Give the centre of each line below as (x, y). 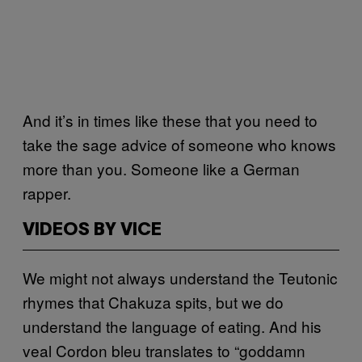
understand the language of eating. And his (172, 326)
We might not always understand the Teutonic (180, 277)
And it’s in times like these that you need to (170, 120)
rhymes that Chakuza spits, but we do (153, 301)
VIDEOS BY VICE (92, 230)
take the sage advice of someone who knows (179, 144)
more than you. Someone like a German (161, 168)
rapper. (47, 192)
